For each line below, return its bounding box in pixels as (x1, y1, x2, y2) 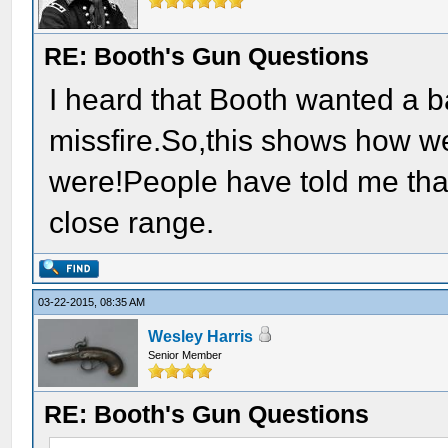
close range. (49, 206, 215, 239)
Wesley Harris (148, 328, 254, 345)
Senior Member (148, 349, 223, 361)
